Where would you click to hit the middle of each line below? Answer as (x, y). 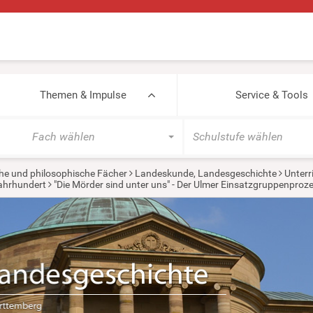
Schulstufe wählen (238, 137)
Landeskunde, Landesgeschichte (205, 173)
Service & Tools (271, 95)
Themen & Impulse (83, 95)
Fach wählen (64, 137)
